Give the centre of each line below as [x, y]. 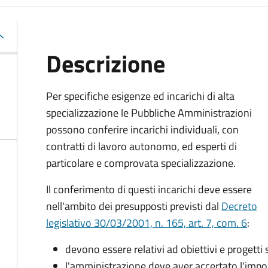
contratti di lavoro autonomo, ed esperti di [141, 146]
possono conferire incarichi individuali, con [142, 130]
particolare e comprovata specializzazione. [141, 163]
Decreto [239, 206]
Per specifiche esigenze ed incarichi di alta [140, 96]
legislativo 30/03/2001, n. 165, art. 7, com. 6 [147, 223]
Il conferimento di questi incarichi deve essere [149, 189]
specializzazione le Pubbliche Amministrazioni [149, 113]
